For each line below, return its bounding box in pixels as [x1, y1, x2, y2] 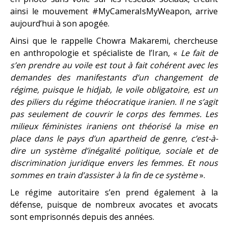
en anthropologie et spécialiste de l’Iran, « [10, 47, 181, 59]
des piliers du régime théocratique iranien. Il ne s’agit [10, 96, 218, 107]
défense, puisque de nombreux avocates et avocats [10, 198, 218, 210]
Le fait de [180, 47, 218, 59]
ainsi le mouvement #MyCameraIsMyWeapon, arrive [10, 5, 218, 17]
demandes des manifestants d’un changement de [10, 71, 218, 83]
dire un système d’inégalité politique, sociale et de [10, 145, 218, 156]
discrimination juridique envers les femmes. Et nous [10, 157, 218, 168]
